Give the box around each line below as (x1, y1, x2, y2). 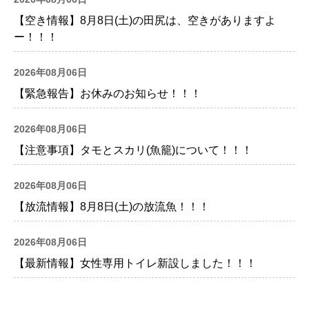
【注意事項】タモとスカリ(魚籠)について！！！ (14, 143, 252, 156)
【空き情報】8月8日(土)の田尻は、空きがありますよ (14, 14, 276, 26)
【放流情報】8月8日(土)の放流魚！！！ (14, 200, 210, 212)
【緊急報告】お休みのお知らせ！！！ (14, 87, 201, 99)
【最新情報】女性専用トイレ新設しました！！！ (14, 257, 257, 269)
